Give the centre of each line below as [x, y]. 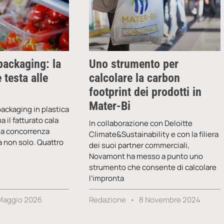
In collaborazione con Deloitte [141, 123]
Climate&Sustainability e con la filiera [154, 134]
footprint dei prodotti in [145, 92]
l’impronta [107, 178]
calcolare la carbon [135, 78]
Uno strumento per [134, 64]
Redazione [108, 199]
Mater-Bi [110, 106]
